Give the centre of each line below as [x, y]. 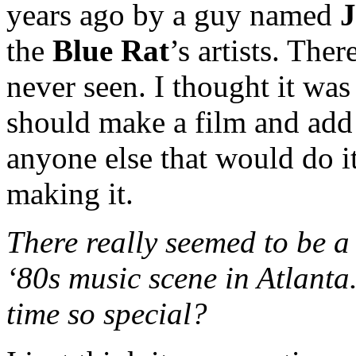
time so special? [107, 313]
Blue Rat [111, 50]
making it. [70, 193]
